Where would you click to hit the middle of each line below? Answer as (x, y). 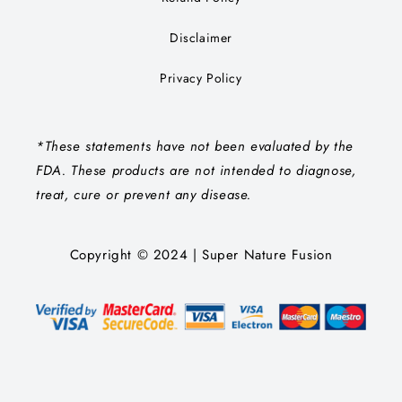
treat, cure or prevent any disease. (144, 194)
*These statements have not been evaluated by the (195, 146)
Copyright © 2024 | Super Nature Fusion (201, 254)
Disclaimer (201, 37)
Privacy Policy (201, 78)
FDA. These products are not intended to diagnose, (196, 170)
